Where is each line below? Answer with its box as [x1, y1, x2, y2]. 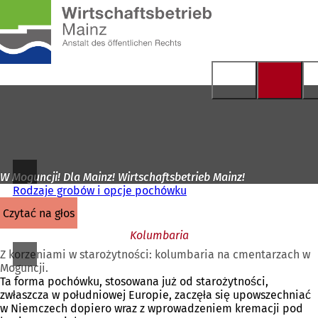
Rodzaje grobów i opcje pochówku [12, 184, 187, 197]
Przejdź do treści [7, 17, 94, 31]
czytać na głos [9, 206, 75, 220]
